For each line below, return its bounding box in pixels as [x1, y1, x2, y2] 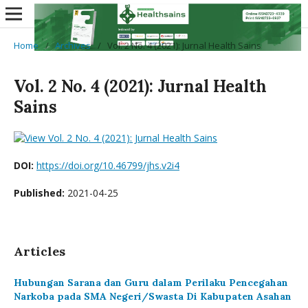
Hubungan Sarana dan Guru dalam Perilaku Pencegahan [14, 276, 288, 289]
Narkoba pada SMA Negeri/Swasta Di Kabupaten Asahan [14, 290, 291, 302]
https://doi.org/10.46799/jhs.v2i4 [36, 159, 179, 172]
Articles [14, 243, 65, 259]
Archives [55, 39, 91, 52]
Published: [14, 186, 67, 199]
